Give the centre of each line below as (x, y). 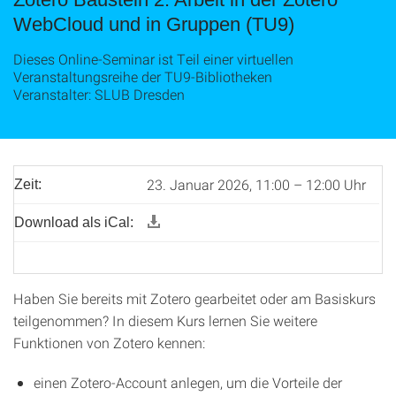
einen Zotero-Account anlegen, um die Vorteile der (188, 382)
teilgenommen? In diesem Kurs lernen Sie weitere (165, 320)
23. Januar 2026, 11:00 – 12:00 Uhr (256, 184)
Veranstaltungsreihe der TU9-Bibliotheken (143, 76)
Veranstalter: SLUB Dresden (99, 94)
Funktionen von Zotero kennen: (109, 343)
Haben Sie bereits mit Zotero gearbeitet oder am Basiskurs (194, 298)
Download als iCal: (74, 222)
